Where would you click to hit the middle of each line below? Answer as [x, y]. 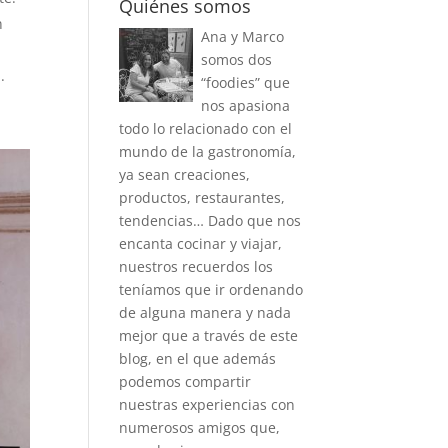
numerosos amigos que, [200, 427]
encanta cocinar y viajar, [201, 243]
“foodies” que [246, 82]
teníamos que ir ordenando [211, 289]
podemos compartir [185, 381]
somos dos [237, 59]
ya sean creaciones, [185, 174]
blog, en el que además [198, 358]
